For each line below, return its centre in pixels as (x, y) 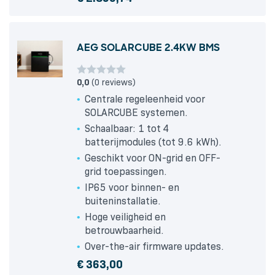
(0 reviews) (112, 83)
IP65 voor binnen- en (132, 188)
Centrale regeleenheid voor (145, 99)
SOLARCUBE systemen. (136, 113)
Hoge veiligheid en (125, 217)
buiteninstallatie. (123, 201)
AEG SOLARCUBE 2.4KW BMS (148, 48)
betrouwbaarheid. (124, 231)
